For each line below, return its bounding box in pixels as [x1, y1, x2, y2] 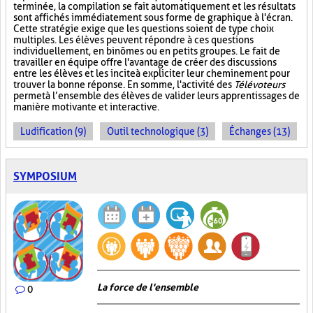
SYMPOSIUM [13, 170, 77, 183]
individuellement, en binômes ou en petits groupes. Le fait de [13, 45, 280, 57]
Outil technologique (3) [107, 126, 208, 137]
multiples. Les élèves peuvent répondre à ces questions [13, 34, 254, 45]
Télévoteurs [234, 79, 285, 90]
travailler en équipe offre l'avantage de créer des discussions [13, 57, 277, 68]
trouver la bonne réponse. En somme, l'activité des [13, 79, 234, 90]
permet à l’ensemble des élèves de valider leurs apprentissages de [13, 90, 300, 101]
